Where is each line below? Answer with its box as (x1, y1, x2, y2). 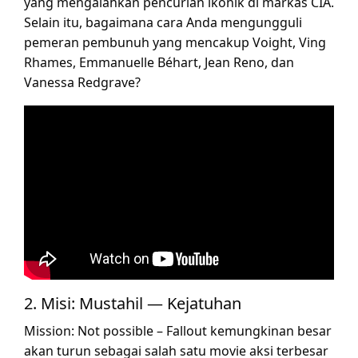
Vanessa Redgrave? (24, 74, 141, 91)
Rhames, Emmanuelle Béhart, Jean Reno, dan (24, 54, 294, 71)
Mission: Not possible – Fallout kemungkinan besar (24, 322, 332, 340)
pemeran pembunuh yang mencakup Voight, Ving (24, 34, 326, 51)
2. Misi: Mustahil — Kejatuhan (24, 292, 241, 315)
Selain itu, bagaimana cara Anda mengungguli (24, 14, 302, 31)
